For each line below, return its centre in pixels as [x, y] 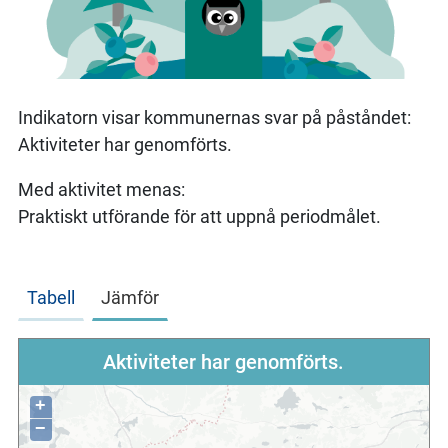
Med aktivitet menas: [101, 189]
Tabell [50, 297]
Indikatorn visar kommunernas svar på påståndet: [214, 117]
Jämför [129, 297]
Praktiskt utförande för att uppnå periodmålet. [199, 216]
